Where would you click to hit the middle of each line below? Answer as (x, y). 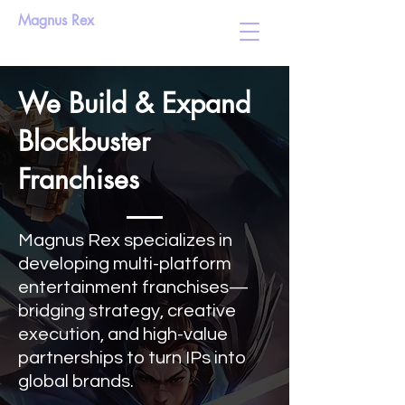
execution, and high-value (123, 334)
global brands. (80, 381)
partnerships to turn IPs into (132, 358)
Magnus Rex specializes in (125, 240)
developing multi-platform (125, 264)
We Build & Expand (134, 103)
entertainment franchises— (133, 287)
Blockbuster (84, 141)
